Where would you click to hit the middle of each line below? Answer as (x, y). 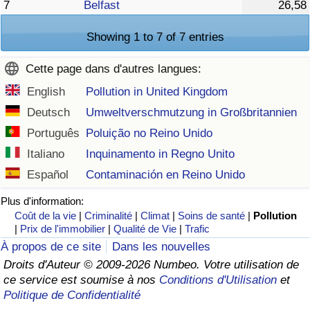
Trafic (198, 228)
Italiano (46, 154)
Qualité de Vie (145, 228)
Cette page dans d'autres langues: (113, 69)
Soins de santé (212, 215)
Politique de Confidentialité (72, 295)
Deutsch (49, 112)
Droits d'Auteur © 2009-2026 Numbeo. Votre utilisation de (151, 265)
